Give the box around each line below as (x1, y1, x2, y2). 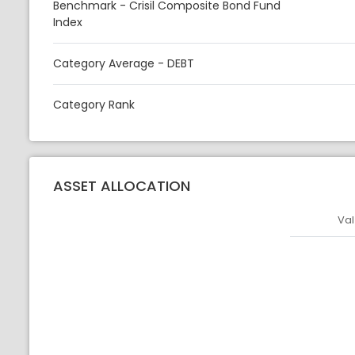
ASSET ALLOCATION (53, 175, 190, 196)
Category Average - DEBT (53, 55, 194, 72)
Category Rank (53, 97, 135, 113)
